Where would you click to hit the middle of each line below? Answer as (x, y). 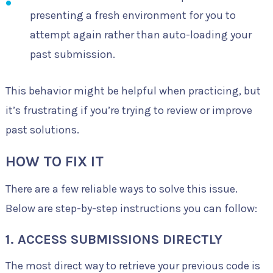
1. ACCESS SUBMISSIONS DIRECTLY (114, 240)
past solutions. (42, 130)
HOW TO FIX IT (54, 162)
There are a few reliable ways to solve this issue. (121, 189)
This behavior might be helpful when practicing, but (133, 91)
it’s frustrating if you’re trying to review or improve (129, 111)
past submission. (72, 54)
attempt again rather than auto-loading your (140, 35)
